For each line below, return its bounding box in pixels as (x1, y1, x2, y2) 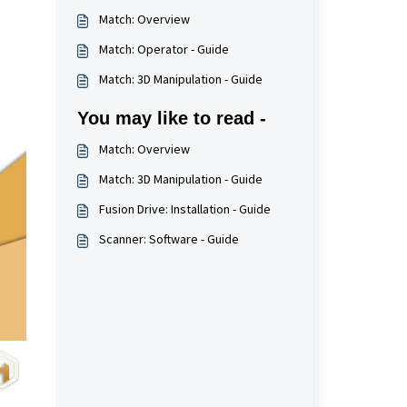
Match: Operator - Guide (98, 41, 229, 57)
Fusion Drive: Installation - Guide (98, 201, 271, 217)
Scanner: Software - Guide (98, 231, 239, 247)
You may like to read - (76, 108, 266, 128)
